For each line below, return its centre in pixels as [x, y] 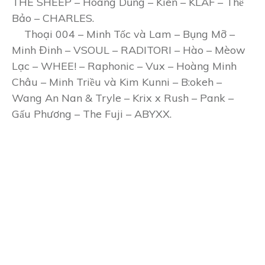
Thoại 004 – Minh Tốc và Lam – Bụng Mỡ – [128, 34]
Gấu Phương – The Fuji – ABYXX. [92, 114]
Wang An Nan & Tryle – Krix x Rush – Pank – [123, 98]
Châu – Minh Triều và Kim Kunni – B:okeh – [117, 82]
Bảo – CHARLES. [53, 18]
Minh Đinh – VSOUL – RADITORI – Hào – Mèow [129, 50]
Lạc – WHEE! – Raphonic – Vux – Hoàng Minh [124, 66]
